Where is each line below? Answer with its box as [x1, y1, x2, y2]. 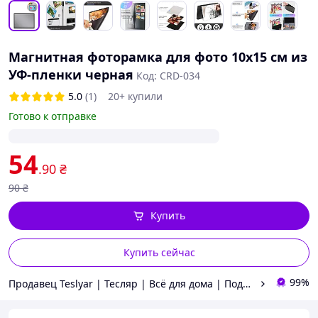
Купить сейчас [123, 246, 195, 259]
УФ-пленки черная [9, 66, 133, 83]
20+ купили [108, 89, 163, 103]
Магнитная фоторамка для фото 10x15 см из [9, 48, 307, 65]
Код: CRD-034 [136, 69, 200, 82]
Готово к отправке [9, 109, 97, 123]
